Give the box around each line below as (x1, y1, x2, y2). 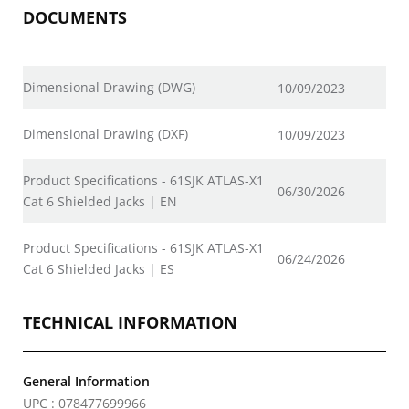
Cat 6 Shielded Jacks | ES (23, 260, 174, 278)
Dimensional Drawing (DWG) (23, 79, 195, 96)
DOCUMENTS (23, 6, 127, 28)
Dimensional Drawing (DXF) (23, 125, 188, 142)
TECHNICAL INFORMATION (23, 311, 237, 333)
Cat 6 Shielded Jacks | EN (23, 193, 177, 210)
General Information (23, 372, 150, 390)
